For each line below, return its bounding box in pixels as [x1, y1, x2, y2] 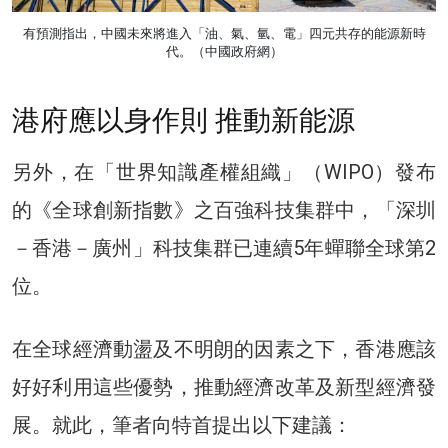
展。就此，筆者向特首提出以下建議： [12, 412, 352, 437]
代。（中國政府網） [165, 43, 283, 59]
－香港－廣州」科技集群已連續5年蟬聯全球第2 [12, 235, 436, 260]
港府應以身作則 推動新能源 [12, 103, 355, 137]
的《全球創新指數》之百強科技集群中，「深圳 [12, 197, 436, 222]
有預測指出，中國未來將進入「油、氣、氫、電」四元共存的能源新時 [22, 25, 426, 41]
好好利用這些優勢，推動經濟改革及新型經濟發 [12, 374, 436, 399]
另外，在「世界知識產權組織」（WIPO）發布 [12, 159, 436, 184]
